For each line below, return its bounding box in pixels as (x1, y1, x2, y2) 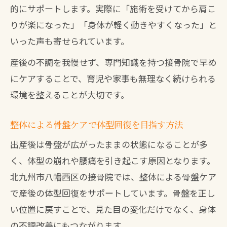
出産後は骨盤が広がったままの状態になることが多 (10, 138, 208, 150)
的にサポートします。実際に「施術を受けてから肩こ (10, 2, 216, 15)
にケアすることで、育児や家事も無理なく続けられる (10, 72, 216, 85)
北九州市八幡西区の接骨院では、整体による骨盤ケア (10, 170, 216, 183)
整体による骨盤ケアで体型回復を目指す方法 (10, 118, 183, 131)
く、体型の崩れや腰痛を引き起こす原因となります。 (10, 154, 215, 167)
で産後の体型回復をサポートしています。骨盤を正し (10, 186, 215, 199)
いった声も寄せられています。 (10, 34, 129, 47)
